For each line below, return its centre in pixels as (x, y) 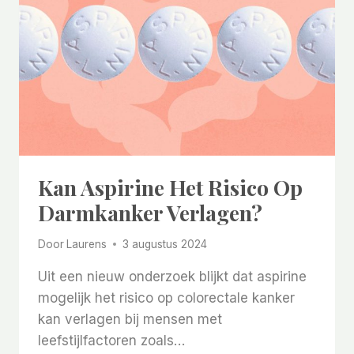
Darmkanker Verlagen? (150, 213)
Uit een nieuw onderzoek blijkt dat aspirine (172, 276)
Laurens (87, 244)
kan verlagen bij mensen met (130, 319)
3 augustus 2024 (165, 244)
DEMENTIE (131, 46)
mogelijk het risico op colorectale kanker (166, 298)
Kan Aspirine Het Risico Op (170, 188)
